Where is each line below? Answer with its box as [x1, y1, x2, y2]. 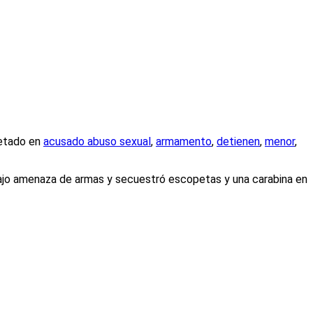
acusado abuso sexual [43, 134, 151, 148]
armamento [156, 134, 212, 148]
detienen [217, 134, 260, 148]
